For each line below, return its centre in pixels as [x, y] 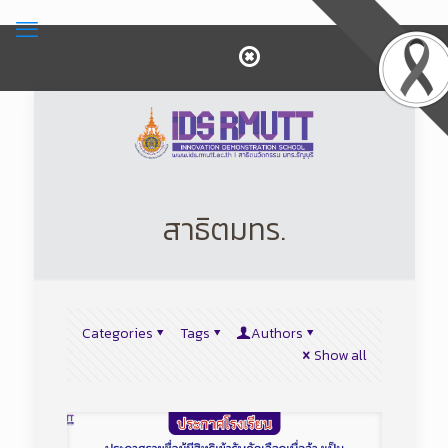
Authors [276, 334]
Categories [117, 334]
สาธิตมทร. [224, 230]
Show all [340, 356]
